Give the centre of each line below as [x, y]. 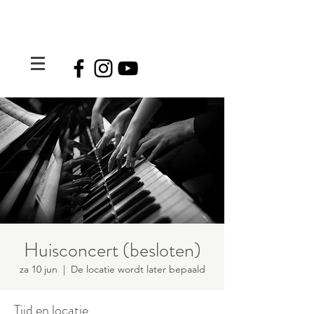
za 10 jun [38, 269]
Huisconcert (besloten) [112, 250]
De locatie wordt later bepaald [138, 269]
